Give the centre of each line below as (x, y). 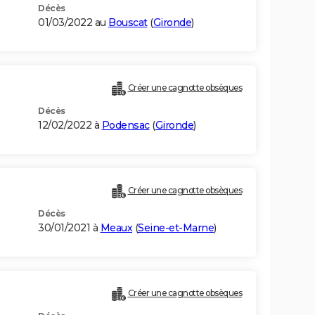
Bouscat (128, 23)
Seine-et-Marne (176, 228)
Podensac (126, 126)
